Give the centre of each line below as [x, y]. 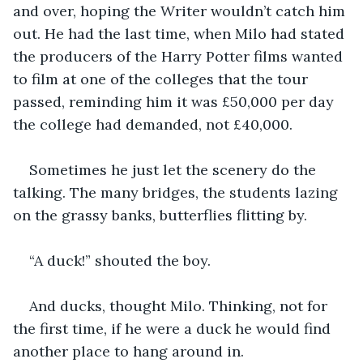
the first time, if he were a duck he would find [174, 328]
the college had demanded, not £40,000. [155, 124]
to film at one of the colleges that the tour [162, 79]
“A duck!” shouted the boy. [122, 260]
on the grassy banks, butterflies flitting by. [162, 215]
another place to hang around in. [130, 351]
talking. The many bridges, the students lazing [177, 192]
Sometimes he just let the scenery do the [175, 169]
